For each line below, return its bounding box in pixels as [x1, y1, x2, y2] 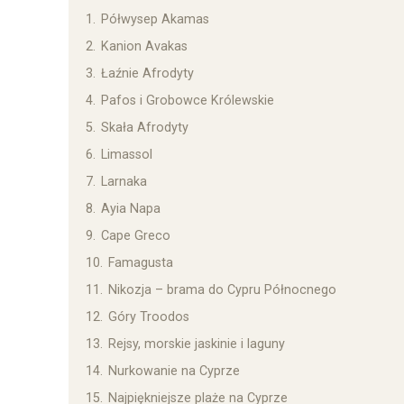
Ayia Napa [101, 201, 161, 217]
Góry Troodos [108, 309, 189, 326]
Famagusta [108, 255, 173, 271]
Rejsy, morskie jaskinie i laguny [108, 336, 285, 353]
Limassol [101, 147, 152, 163]
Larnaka [101, 174, 147, 190]
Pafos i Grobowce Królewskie [101, 93, 274, 109]
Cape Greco [101, 228, 170, 244]
